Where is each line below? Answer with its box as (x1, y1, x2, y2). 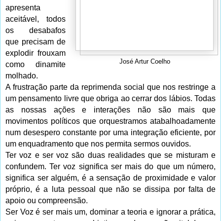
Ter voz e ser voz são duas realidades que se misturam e (5, 151, 216, 160)
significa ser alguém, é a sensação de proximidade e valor (5, 174, 216, 183)
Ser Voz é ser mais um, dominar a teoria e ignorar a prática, (5, 208, 216, 217)
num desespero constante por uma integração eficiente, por (5, 128, 216, 137)
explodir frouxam (5, 49, 66, 58)
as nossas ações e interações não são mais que (5, 106, 216, 114)
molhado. (5, 72, 38, 80)
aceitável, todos (5, 15, 66, 24)
